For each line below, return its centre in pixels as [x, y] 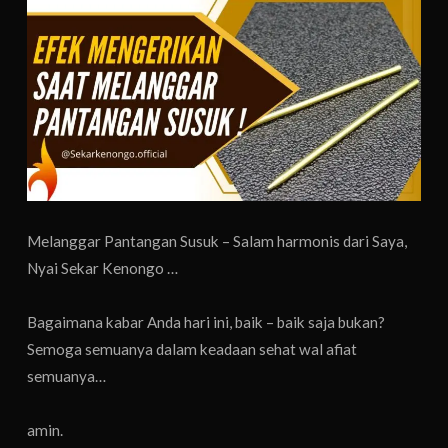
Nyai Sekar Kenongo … [103, 268]
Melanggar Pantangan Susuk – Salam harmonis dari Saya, [217, 241]
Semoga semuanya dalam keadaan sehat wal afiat [192, 349]
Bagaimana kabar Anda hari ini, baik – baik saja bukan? [206, 322]
